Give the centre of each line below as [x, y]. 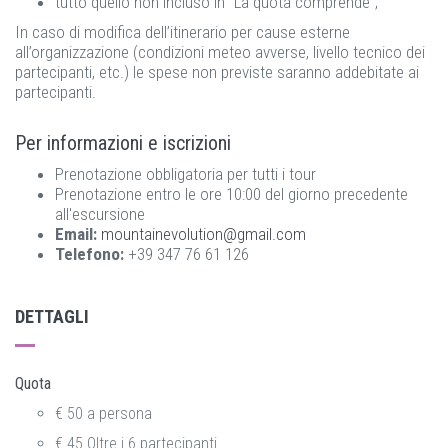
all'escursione [100, 214]
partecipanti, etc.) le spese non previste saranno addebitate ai [217, 72]
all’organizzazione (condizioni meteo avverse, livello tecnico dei [220, 52]
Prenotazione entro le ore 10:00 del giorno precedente [231, 194]
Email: [76, 234]
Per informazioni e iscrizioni [123, 143]
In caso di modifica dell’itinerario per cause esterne [182, 32]
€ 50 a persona [103, 413]
